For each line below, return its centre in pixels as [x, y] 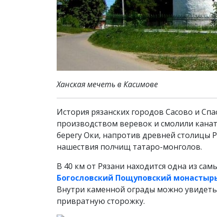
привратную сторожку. [101, 201]
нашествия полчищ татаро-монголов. [129, 147]
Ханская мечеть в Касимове [107, 84]
